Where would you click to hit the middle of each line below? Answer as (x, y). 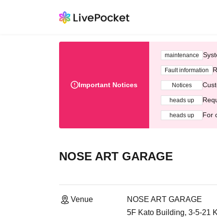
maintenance (182, 55)
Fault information (187, 70)
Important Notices (108, 85)
